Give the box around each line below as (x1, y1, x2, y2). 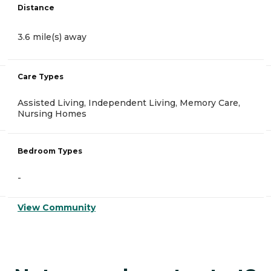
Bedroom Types (18, 146, 82, 155)
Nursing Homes (18, 108, 87, 119)
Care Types (18, 71, 64, 81)
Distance (18, 2, 54, 12)
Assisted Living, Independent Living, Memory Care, (18, 97, 240, 108)
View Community (18, 201, 96, 213)
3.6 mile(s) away (18, 31, 87, 42)
